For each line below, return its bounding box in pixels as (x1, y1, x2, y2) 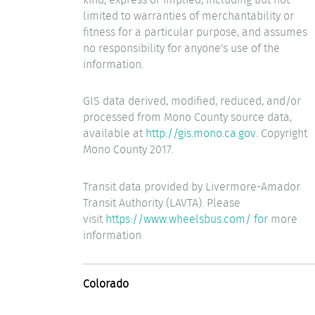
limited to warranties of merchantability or (83, 7, 294, 24)
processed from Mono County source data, (83, 109, 292, 126)
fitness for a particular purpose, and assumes (83, 23, 307, 40)
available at (83, 125, 146, 142)
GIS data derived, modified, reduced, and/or (83, 93, 301, 110)
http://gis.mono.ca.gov (146, 125, 256, 142)
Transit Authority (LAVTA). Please (83, 194, 240, 211)
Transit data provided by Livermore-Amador (83, 178, 300, 195)
